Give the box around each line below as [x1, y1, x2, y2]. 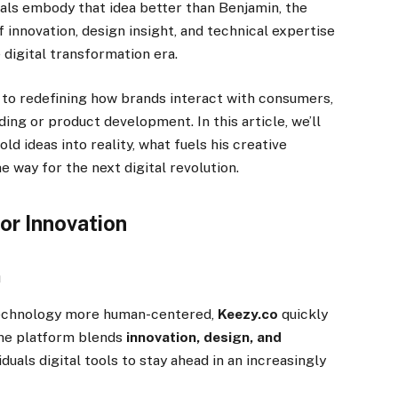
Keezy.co [218, 306, 279, 323]
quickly [278, 306, 329, 323]
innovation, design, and [126, 329, 283, 346]
